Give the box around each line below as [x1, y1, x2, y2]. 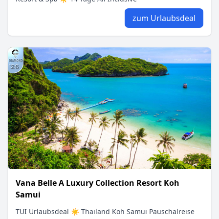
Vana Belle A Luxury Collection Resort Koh [16, 177, 179, 189]
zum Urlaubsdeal [132, 12, 196, 23]
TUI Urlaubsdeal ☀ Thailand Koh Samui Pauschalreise [16, 207, 195, 217]
